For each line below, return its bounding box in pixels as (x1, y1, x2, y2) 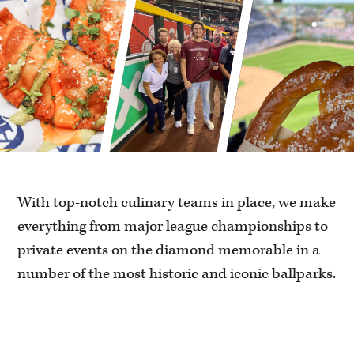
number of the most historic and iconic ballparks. (17, 263, 337, 284)
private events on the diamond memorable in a (17, 239, 321, 260)
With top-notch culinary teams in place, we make (17, 192, 337, 213)
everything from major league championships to (17, 216, 329, 236)
